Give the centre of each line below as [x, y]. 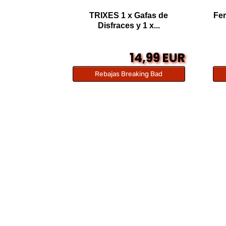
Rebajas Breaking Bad [129, 74]
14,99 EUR [158, 58]
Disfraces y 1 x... [129, 26]
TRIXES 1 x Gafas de [129, 16]
